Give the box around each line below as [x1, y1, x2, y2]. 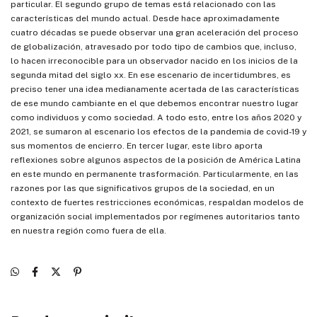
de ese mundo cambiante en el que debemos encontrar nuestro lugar [11, 98, 299, 109]
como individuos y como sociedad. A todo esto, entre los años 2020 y [11, 113, 301, 123]
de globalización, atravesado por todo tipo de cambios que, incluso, [11, 42, 296, 52]
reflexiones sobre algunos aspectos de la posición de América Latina [11, 155, 301, 166]
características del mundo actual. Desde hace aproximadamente [11, 13, 279, 24]
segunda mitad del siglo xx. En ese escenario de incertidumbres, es [11, 70, 291, 81]
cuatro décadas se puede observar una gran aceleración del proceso [11, 28, 299, 38]
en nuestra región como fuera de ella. [11, 226, 166, 236]
